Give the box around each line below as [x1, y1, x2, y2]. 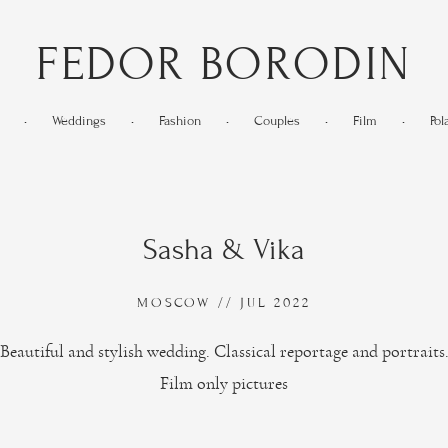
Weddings [51, 113, 106, 129]
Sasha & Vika [143, 233, 305, 267]
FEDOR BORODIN [36, 37, 412, 91]
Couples [253, 113, 300, 129]
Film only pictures [160, 375, 288, 393]
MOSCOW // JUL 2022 [137, 295, 311, 311]
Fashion [158, 113, 201, 129]
